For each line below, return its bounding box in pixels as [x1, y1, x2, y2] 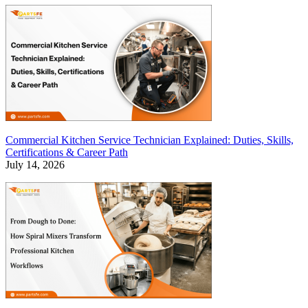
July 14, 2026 [5, 159, 65, 171]
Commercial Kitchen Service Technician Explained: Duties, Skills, [5, 134, 294, 146]
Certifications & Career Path [5, 146, 128, 159]
